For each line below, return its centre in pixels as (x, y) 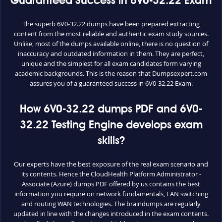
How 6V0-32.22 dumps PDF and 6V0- (111, 110)
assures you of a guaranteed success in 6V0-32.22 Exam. (111, 83)
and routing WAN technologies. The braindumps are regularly (111, 204)
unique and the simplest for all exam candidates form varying (111, 63)
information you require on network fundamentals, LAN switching (111, 194)
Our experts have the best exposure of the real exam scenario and (111, 164)
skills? (111, 141)
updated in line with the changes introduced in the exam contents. (111, 214)
